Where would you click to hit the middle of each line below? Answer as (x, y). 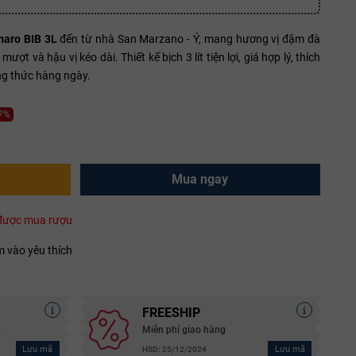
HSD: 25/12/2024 (174, 350)
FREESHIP (171, 312)
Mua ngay (200, 179)
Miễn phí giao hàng (184, 329)
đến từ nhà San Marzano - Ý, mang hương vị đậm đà (189, 39)
